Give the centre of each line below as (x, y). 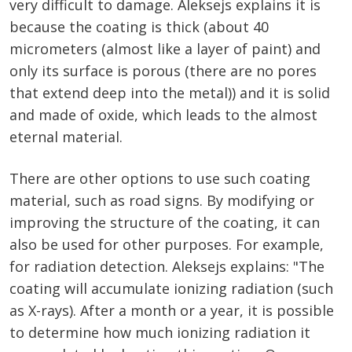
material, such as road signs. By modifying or (162, 201)
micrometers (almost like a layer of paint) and (165, 49)
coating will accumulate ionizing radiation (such (171, 289)
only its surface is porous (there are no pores (163, 71)
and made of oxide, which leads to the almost (163, 115)
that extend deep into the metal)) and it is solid (170, 93)
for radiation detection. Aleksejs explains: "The (167, 267)
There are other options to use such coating (160, 179)
